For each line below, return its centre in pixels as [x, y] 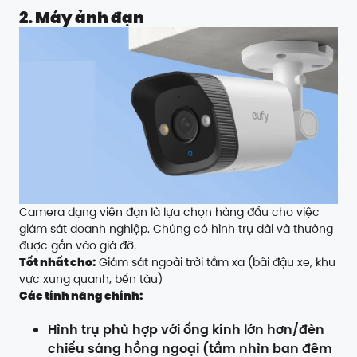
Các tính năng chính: [81, 296]
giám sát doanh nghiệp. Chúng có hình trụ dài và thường [176, 229]
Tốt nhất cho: [57, 263]
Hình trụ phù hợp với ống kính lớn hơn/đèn [186, 330]
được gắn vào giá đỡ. [78, 246]
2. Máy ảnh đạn [82, 17]
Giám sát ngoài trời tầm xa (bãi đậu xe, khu [216, 263]
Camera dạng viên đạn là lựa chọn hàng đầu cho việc [169, 212]
